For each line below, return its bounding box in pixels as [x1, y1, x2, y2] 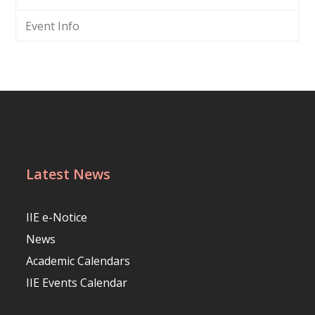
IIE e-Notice [26, 210, 88, 226]
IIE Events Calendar [26, 275, 128, 291]
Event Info [25, 18, 79, 34]
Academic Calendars [26, 253, 131, 269]
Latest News [26, 165, 111, 184]
